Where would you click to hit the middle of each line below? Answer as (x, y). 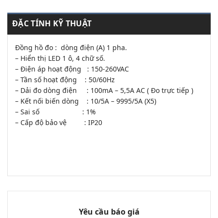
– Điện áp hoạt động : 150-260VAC (72, 69)
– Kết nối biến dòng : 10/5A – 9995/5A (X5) (86, 101)
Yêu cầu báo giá (109, 211)
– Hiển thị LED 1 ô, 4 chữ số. (60, 58)
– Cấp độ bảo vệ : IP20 (59, 122)
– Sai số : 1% (55, 111)
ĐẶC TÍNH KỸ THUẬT (52, 23)
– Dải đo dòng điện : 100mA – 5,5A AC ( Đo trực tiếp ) (104, 90)
